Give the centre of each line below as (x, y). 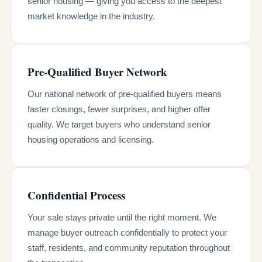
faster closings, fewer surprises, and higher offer (119, 109)
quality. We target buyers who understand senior (119, 124)
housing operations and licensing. (91, 139)
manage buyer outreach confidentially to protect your (127, 232)
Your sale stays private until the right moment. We (122, 217)
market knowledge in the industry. (91, 16)
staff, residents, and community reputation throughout (129, 248)
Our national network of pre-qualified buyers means (125, 94)
